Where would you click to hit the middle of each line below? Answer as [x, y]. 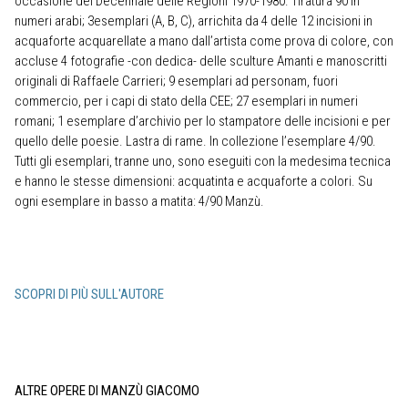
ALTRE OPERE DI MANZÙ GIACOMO [107, 390]
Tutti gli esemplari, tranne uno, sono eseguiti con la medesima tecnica [203, 161]
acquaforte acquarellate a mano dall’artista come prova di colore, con [204, 41]
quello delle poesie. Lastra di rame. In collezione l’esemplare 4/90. [195, 141]
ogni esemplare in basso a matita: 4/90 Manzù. [139, 201]
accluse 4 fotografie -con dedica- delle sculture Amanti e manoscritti [201, 61]
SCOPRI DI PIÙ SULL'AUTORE [89, 294]
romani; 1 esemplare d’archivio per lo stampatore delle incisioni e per [203, 121]
